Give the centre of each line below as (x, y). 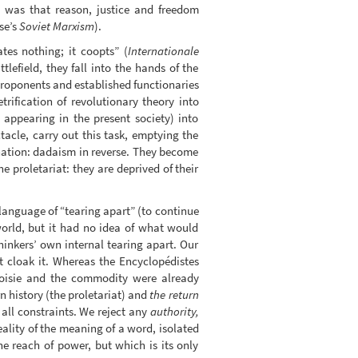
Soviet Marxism (56, 26)
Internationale (163, 51)
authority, (174, 311)
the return (174, 294)
